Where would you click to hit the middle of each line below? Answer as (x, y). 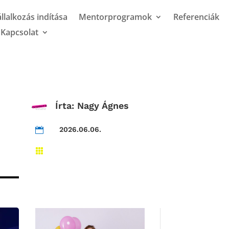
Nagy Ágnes (103, 106)
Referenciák (196, 17)
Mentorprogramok (115, 17)
